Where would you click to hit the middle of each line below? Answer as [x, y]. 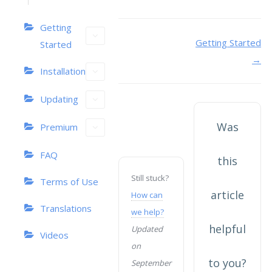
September [151, 263]
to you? [227, 263]
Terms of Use [69, 182]
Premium [59, 127]
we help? [148, 212]
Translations [66, 208]
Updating [59, 99]
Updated [147, 229]
